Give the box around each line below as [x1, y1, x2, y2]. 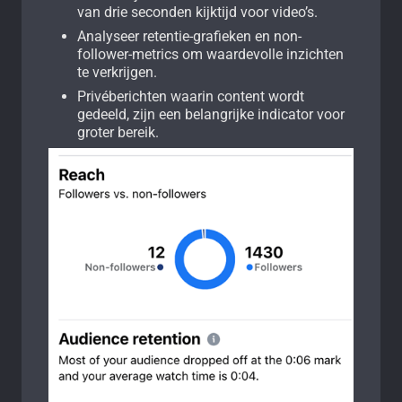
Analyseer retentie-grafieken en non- [77, 27, 301, 45]
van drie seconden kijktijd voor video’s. [77, 3, 318, 21]
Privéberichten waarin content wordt [77, 87, 304, 105]
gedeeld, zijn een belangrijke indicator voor [77, 105, 345, 123]
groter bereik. [77, 123, 159, 141]
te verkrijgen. [77, 63, 157, 81]
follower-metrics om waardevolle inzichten [77, 45, 344, 63]
